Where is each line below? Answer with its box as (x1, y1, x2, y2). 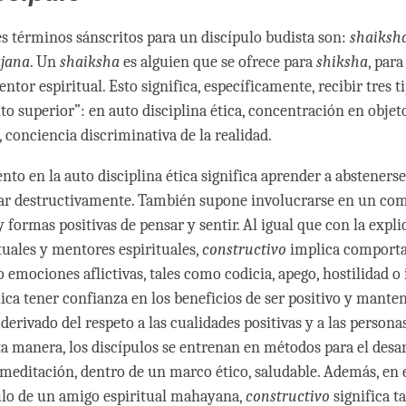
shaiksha (60, 53, 120, 72)
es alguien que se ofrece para (120, 53, 316, 72)
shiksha (316, 53, 368, 72)
